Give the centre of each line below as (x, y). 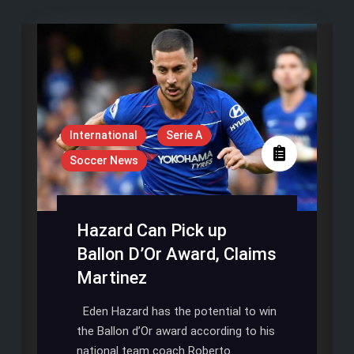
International (103, 135)
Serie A (184, 135)
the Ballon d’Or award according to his (175, 331)
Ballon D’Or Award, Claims (176, 254)
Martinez (111, 277)
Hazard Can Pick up (151, 230)
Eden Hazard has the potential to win (176, 311)
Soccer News (104, 160)
